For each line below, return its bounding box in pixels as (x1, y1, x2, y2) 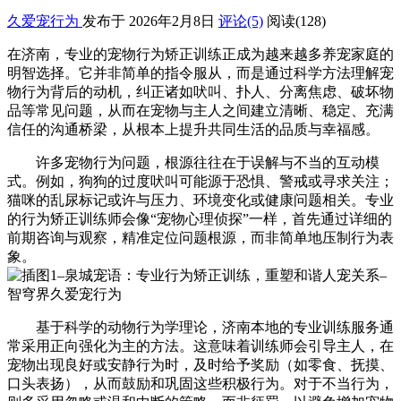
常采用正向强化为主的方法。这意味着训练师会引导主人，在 (7, 337, 394, 354)
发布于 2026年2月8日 (82, 13, 218, 29)
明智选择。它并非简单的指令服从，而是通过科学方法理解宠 (7, 64, 394, 81)
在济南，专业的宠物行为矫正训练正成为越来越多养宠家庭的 (7, 46, 394, 62)
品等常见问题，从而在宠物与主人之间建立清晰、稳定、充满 (7, 102, 394, 118)
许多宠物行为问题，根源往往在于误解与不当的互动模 (7, 154, 380, 170)
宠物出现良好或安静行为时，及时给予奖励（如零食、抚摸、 (7, 356, 394, 372)
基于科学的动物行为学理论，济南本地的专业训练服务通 (7, 319, 394, 335)
